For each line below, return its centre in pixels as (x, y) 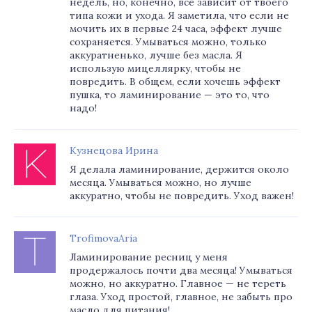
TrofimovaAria (103, 238)
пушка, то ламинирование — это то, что (170, 95)
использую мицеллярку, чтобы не (155, 68)
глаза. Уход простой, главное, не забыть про (181, 297)
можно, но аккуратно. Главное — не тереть (178, 283)
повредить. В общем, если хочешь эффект (175, 81)
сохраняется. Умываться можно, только (168, 42)
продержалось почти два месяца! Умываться (181, 270)
